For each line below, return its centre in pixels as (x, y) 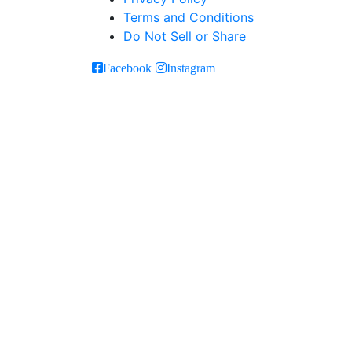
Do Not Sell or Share (185, 36)
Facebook (127, 67)
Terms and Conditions (189, 17)
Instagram (191, 67)
